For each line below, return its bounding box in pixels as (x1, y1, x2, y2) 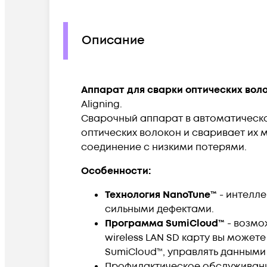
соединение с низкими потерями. (81, 140, 247, 154)
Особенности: (81, 164, 153, 178)
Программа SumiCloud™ (105, 216, 227, 230)
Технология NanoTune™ (105, 188, 217, 201)
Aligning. (81, 97, 125, 111)
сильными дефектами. (105, 202, 214, 216)
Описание (82, 32, 145, 49)
